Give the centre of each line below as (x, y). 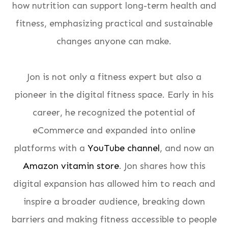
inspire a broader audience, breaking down (114, 202)
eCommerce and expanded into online (114, 130)
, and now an (187, 148)
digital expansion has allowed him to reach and (114, 184)
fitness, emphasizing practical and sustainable (114, 23)
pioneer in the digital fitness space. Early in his (114, 95)
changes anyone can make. (114, 41)
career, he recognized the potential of (114, 112)
